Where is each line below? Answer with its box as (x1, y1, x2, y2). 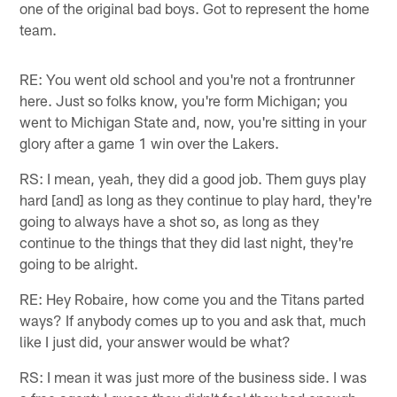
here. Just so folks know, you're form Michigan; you (19, 90, 348, 109)
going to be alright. (19, 253, 139, 272)
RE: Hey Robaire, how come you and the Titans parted (19, 289, 365, 307)
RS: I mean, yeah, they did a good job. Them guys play (19, 168, 367, 187)
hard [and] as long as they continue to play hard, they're (19, 190, 373, 208)
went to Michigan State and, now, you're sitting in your (19, 112, 367, 130)
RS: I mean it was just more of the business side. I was (19, 367, 368, 385)
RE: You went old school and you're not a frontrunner (19, 69, 355, 88)
